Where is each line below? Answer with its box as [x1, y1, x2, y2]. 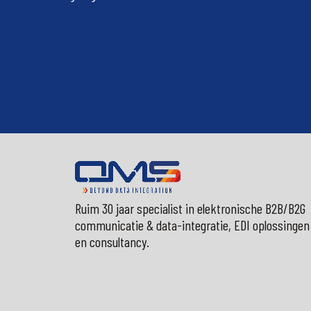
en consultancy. [74, 233, 149, 250]
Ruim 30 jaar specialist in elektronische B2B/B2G [74, 199, 305, 217]
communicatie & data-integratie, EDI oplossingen [74, 216, 310, 233]
